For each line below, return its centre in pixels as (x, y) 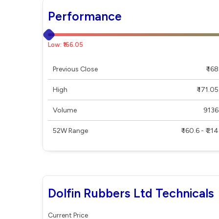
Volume (65, 110)
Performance (85, 16)
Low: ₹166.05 (66, 45)
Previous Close (75, 69)
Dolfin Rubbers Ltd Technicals (131, 193)
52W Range (70, 131)
